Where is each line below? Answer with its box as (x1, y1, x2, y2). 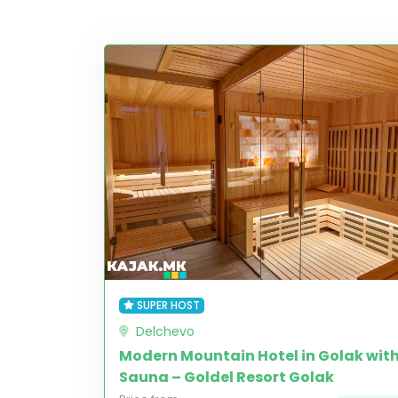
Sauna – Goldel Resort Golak (119, 367, 334, 387)
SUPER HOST (136, 298, 200, 313)
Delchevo (136, 322, 195, 340)
